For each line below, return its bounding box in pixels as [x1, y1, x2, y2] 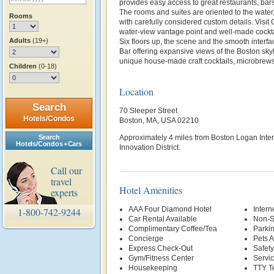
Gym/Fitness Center [128, 254, 194, 262]
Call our [51, 164, 82, 177]
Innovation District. [119, 143, 180, 152]
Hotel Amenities [119, 183, 182, 196]
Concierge [128, 234, 163, 243]
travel [51, 175, 72, 188]
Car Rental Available [128, 215, 197, 223]
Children [9, 62, 39, 70]
